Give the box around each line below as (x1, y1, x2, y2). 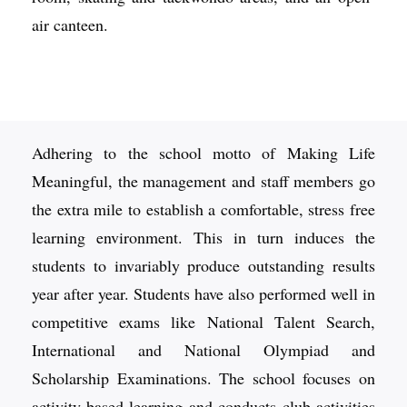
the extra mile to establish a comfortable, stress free (32, 198, 375, 220)
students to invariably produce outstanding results (32, 254, 375, 276)
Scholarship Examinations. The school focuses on (32, 367, 375, 389)
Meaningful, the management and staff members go (32, 170, 375, 192)
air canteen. (32, 14, 108, 35)
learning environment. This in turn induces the (32, 226, 375, 248)
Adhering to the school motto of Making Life (32, 142, 375, 164)
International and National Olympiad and (32, 339, 375, 361)
